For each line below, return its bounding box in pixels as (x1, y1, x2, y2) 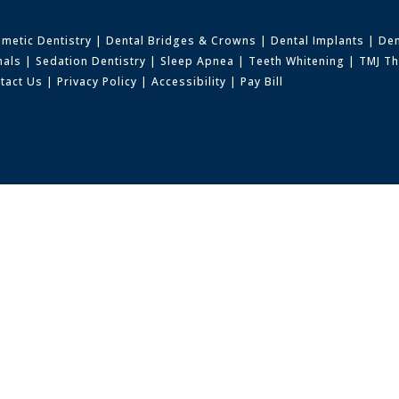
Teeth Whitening (248, 53, 346, 69)
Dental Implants (271, 33, 365, 49)
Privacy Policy (57, 74, 138, 90)
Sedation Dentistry (36, 53, 147, 69)
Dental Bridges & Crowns (106, 33, 257, 49)
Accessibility (151, 74, 227, 90)
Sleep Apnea (160, 53, 235, 69)
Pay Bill (240, 74, 284, 90)
